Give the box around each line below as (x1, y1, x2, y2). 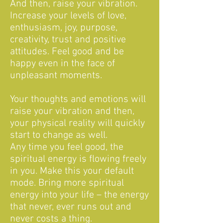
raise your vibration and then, (10, 106, 134, 117)
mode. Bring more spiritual (10, 177, 124, 189)
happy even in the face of (10, 58, 115, 70)
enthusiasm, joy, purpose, (10, 22, 117, 34)
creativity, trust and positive (10, 34, 126, 46)
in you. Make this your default (10, 165, 134, 177)
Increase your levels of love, (10, 10, 126, 22)
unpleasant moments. (10, 70, 102, 82)
